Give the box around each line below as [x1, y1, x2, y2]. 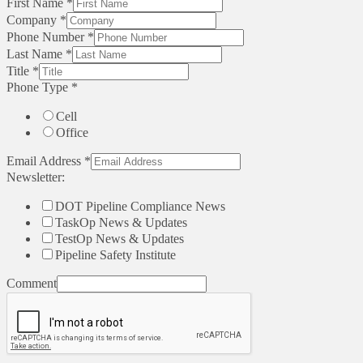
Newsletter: [6, 169, 65, 184]
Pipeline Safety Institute [55, 247, 176, 262]
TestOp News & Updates [55, 231, 184, 246]
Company [6, 12, 60, 27]
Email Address [6, 153, 84, 168]
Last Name [6, 46, 66, 61]
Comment [6, 275, 57, 290]
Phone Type [6, 79, 71, 94]
